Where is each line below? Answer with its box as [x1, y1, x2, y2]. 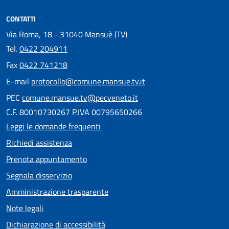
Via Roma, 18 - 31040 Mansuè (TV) [6, 28, 127, 41]
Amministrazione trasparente [6, 186, 108, 198]
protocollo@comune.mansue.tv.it [31, 75, 145, 88]
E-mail [6, 75, 31, 88]
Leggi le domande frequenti [6, 120, 101, 133]
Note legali [6, 202, 43, 215]
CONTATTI [6, 13, 36, 25]
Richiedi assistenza [6, 136, 72, 149]
